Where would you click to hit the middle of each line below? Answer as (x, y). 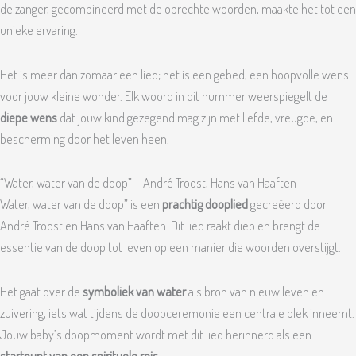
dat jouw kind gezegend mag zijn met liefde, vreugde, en (195, 117)
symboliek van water (134, 292)
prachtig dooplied (205, 204)
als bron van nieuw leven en (255, 292)
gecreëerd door (287, 204)
